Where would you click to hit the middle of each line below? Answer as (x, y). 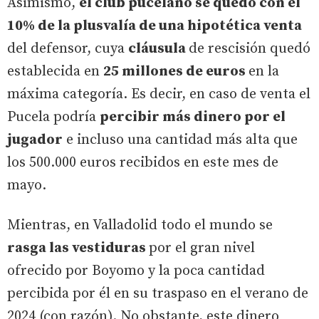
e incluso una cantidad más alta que (180, 140)
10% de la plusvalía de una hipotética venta (155, 26)
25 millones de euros (176, 71)
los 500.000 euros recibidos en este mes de (143, 162)
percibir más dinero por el (193, 117)
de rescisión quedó (250, 48)
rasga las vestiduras (78, 248)
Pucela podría (53, 117)
